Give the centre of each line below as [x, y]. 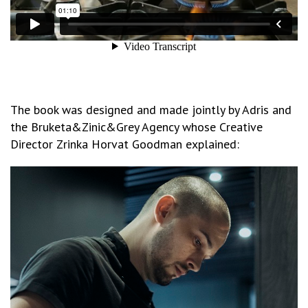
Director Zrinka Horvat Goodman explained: [125, 144]
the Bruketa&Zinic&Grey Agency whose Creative [136, 127]
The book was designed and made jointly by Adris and [151, 110]
